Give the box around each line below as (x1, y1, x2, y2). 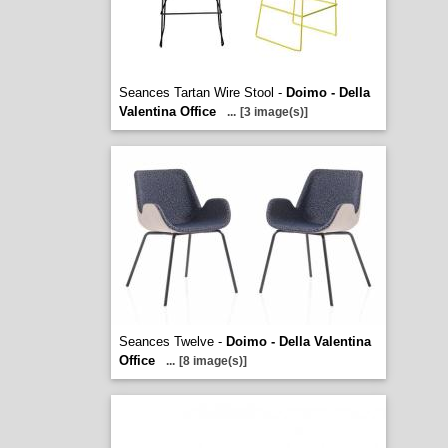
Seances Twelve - (118, 334, 226, 349)
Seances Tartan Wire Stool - (118, 85, 286, 100)
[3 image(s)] (239, 105, 308, 119)
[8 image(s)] (178, 354, 247, 368)
